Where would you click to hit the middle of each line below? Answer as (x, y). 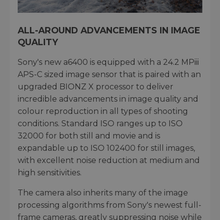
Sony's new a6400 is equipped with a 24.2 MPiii (108, 62)
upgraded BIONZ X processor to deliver (96, 87)
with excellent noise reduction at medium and (109, 161)
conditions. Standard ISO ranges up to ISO (100, 124)
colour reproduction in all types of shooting (103, 111)
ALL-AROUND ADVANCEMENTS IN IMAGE (109, 30)
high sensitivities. (50, 173)
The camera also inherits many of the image (103, 193)
